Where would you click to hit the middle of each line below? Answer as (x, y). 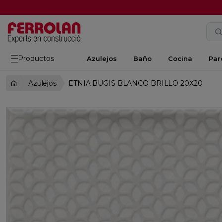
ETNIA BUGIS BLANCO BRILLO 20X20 (136, 83)
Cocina (180, 58)
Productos (36, 58)
